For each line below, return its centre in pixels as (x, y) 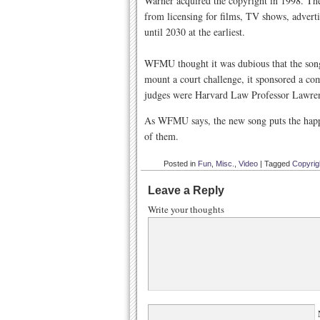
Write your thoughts (186, 209)
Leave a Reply (186, 190)
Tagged (278, 164)
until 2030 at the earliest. (195, 32)
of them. (161, 136)
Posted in (181, 164)
